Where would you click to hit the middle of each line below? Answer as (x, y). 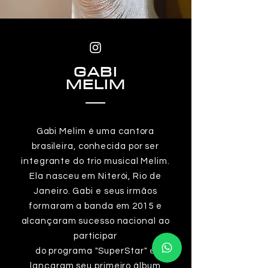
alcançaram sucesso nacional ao (95, 221)
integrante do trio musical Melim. (95, 161)
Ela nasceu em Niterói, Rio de (95, 176)
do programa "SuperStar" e (95, 251)
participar (95, 236)
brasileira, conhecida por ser (95, 146)
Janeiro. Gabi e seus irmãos (95, 191)
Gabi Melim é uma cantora (95, 131)
